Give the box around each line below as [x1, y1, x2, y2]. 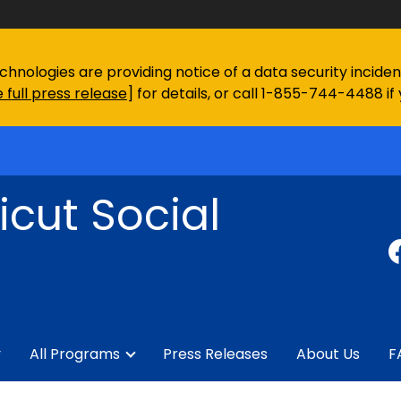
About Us [296, 343, 360, 364]
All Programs [30, 343, 120, 364]
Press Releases [163, 343, 268, 364]
